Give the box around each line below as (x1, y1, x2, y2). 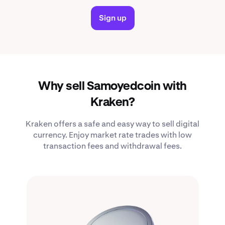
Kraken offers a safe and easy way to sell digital (26, 119, 199, 130)
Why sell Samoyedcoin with (38, 80, 187, 93)
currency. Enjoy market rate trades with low (33, 130, 192, 141)
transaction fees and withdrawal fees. (43, 141, 182, 152)
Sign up (98, 13, 127, 24)
